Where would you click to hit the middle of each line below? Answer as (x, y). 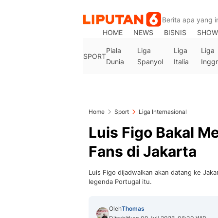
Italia (181, 62)
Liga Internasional (163, 112)
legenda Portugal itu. (120, 182)
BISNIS (175, 32)
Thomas (133, 209)
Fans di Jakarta (143, 151)
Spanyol (150, 62)
